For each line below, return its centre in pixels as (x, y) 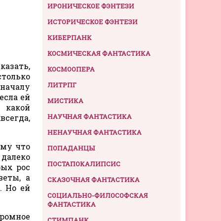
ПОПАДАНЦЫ (71, 148)
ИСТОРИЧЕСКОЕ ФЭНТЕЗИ (92, 21)
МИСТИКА (65, 100)
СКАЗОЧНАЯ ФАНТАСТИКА (93, 179)
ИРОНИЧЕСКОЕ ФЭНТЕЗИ (91, 6)
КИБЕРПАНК (70, 37)
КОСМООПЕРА (71, 69)
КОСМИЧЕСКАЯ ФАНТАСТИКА (99, 53)
